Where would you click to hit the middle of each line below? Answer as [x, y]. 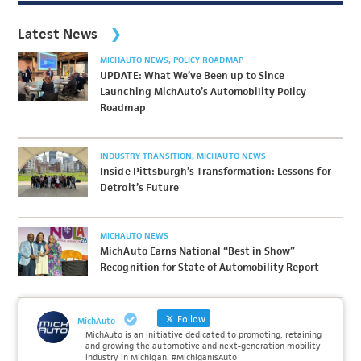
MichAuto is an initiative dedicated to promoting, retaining [203, 334]
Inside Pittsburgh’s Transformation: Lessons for [216, 171]
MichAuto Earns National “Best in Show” [198, 251]
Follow [191, 319]
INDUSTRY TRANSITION [147, 156]
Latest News [58, 34]
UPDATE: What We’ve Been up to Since [193, 75]
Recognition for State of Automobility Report [210, 267]
